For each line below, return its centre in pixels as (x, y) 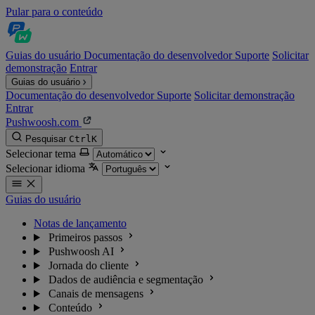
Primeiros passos (85, 237)
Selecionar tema (41, 154)
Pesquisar (46, 139)
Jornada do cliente (88, 265)
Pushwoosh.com (44, 122)
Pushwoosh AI (81, 251)
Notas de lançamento (80, 223)
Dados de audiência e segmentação (126, 279)
